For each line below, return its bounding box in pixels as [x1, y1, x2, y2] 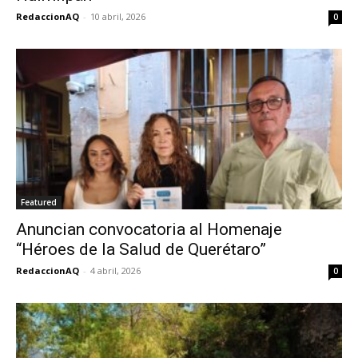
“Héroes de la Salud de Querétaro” [16, 240, 266, 260]
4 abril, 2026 [90, 265, 141, 277]
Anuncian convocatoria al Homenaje [16, 220, 282, 240]
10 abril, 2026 [90, 10, 145, 22]
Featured [21, 197, 57, 209]
